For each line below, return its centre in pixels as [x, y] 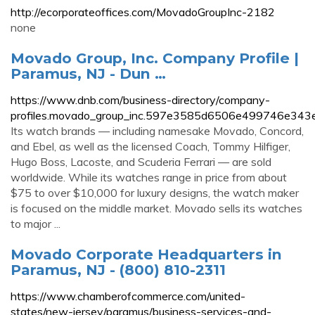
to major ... [36, 224]
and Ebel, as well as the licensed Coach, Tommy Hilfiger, [150, 146]
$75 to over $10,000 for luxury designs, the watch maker [155, 193]
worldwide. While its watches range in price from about [149, 177]
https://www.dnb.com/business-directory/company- [140, 100]
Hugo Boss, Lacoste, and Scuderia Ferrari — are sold [141, 162]
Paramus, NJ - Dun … [88, 73]
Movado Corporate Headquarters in [146, 254]
